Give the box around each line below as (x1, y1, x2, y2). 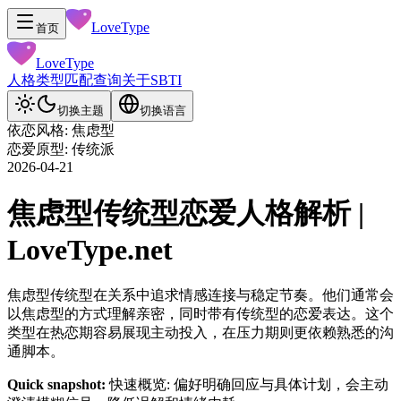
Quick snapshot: (7, 376, 106, 392)
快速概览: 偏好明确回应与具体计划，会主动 (109, 376, 388, 392)
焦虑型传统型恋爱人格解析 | (7, 197, 364, 230)
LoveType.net (7, 234, 173, 267)
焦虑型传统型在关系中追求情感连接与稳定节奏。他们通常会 (7, 286, 394, 303)
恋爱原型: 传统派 (7, 141, 115, 157)
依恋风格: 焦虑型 (7, 123, 115, 138)
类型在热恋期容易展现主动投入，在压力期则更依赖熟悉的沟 (7, 324, 394, 340)
